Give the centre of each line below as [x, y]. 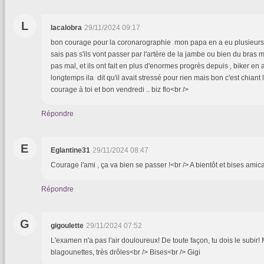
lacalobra [66, 28]
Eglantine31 [70, 151]
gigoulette [67, 226]
